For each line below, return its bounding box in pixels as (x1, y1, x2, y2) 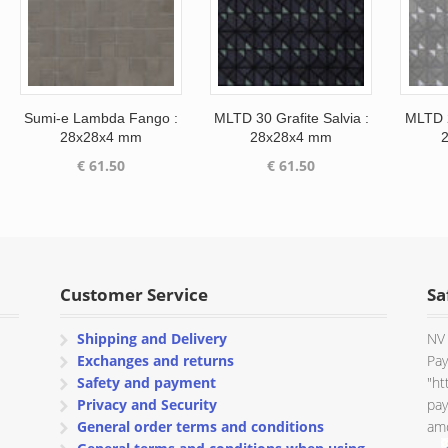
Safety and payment (77, 373, 217, 393)
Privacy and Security (77, 395, 218, 415)
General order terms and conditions (77, 417, 325, 437)
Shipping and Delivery (77, 329, 228, 349)
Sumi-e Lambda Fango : (23, 109, 178, 126)
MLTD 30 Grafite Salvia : (213, 109, 369, 126)
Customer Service (59, 283, 208, 307)
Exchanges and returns (77, 351, 235, 371)
